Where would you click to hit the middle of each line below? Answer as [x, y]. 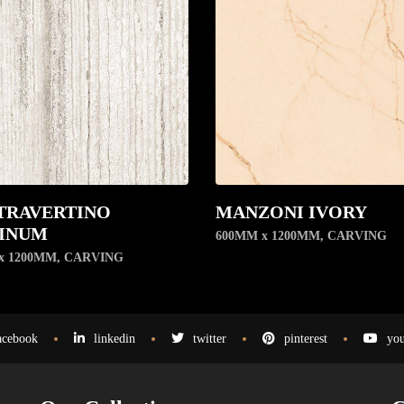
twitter [209, 339]
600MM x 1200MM [268, 236]
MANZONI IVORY [291, 212]
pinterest [305, 339]
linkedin [114, 339]
